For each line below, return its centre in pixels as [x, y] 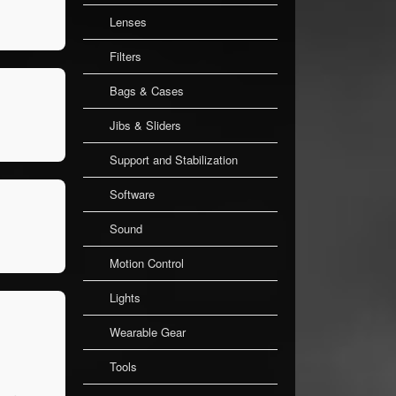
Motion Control [147, 263]
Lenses [128, 22]
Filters [126, 56]
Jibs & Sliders [145, 125]
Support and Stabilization [174, 160]
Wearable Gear [148, 332]
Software [132, 194]
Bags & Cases [147, 91]
